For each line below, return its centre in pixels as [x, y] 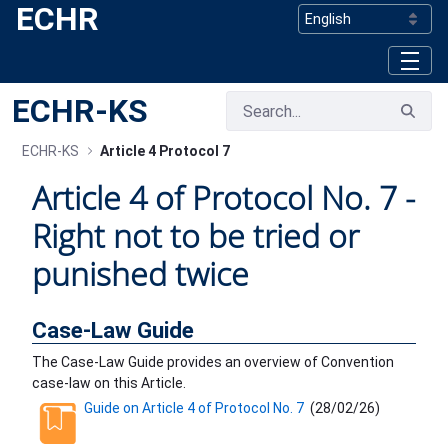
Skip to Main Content [81, 18]
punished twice [140, 274]
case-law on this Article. [109, 383]
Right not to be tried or [195, 236]
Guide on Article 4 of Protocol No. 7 [194, 408]
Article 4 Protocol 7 [165, 150]
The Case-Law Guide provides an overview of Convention [213, 362]
